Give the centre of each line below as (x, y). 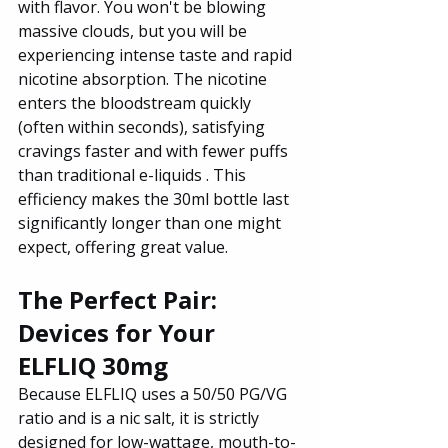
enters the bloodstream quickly (136, 102)
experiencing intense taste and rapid (157, 54)
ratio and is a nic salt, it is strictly (140, 417)
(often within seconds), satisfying (143, 126)
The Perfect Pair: (120, 299)
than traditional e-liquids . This (134, 174)
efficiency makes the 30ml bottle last (155, 198)
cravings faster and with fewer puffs (155, 150)
